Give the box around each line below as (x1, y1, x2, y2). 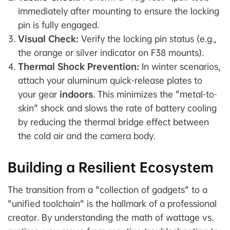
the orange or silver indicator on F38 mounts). (18, 47, 204, 58)
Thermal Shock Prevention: (18, 61, 139, 72)
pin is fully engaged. (18, 19, 99, 30)
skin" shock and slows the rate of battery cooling (18, 102, 217, 113)
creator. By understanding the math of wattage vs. (8, 212, 214, 223)
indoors (60, 88, 93, 100)
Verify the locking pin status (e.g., (79, 33, 216, 44)
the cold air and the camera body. (18, 130, 156, 141)
